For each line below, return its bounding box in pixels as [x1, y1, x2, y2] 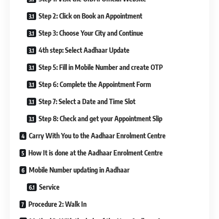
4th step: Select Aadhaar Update [39, 45, 130, 54]
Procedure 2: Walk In [28, 199, 87, 208]
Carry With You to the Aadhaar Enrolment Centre [29, 131, 166, 140]
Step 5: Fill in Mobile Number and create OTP [39, 63, 163, 71]
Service [39, 182, 60, 191]
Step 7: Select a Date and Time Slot [39, 97, 135, 106]
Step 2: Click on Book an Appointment [39, 11, 142, 20]
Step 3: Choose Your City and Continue [39, 28, 143, 37]
